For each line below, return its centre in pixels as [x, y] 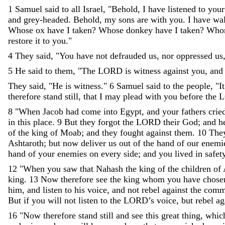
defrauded [128, 55]
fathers [195, 111]
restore [20, 40]
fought [132, 132]
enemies [72, 153]
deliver [93, 143]
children [196, 168]
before [191, 96]
